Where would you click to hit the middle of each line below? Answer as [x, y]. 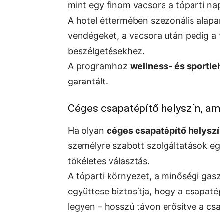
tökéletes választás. [109, 161]
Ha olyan [87, 131]
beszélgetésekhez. [106, 51]
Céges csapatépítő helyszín [134, 109]
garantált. [88, 82]
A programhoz [99, 66]
